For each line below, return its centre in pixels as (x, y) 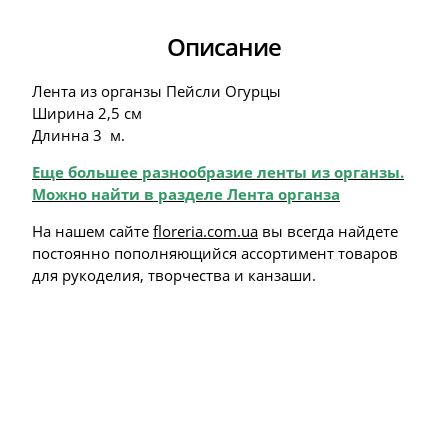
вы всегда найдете (328, 231)
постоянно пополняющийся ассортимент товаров (215, 253)
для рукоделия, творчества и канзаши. (174, 275)
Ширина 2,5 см (87, 113)
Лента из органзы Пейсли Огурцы (156, 91)
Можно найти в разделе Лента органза (186, 194)
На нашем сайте (92, 231)
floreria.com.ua (205, 231)
